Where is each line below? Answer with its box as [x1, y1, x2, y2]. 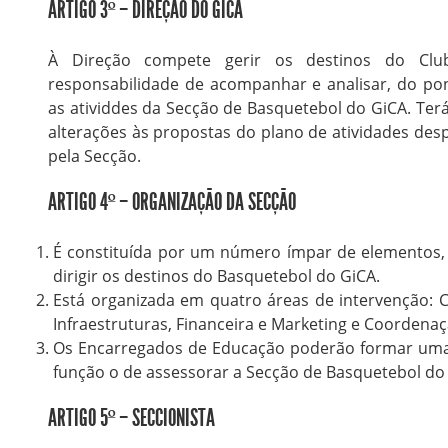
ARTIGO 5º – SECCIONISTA [47, 404, 215, 433]
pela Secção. [47, 145, 141, 168]
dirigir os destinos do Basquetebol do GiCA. [52, 265, 380, 288]
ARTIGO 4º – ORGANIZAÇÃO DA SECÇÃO [47, 188, 296, 217]
